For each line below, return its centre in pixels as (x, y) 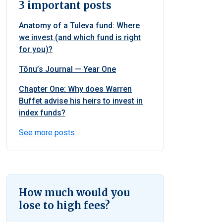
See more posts (47, 133)
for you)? (36, 49)
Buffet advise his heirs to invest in (81, 101)
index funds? (42, 113)
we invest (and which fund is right (80, 37)
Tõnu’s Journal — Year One (67, 69)
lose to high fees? (64, 205)
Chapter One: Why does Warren (75, 89)
